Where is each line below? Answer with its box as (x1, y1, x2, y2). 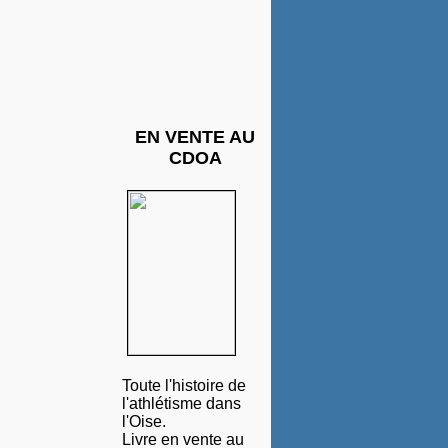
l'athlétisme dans (122, 395, 241, 412)
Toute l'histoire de (122, 377, 246, 394)
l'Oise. (122, 413, 166, 430)
